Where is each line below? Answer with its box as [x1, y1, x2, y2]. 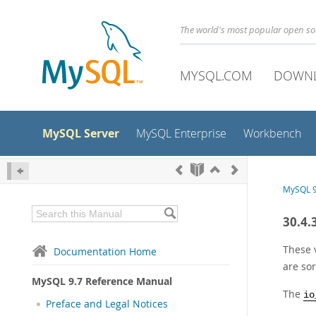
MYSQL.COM [180, 67, 253, 84]
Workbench [243, 126, 301, 141]
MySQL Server [42, 126, 119, 141]
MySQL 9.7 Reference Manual [32, 274, 172, 288]
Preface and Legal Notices [46, 298, 168, 310]
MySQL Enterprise [136, 126, 226, 141]
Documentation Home [54, 245, 157, 258]
